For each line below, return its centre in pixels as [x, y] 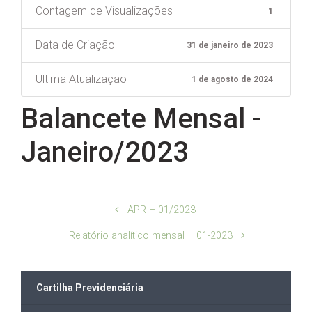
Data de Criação [75, 45]
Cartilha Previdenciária [90, 287]
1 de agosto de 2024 [233, 79]
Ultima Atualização [81, 79]
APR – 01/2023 [162, 210]
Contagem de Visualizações [104, 10]
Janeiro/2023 [105, 152]
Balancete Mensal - [141, 118]
